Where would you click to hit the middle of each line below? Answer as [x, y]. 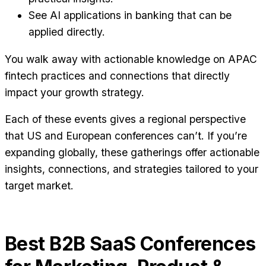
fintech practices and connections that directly [117, 75]
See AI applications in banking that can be [130, 15]
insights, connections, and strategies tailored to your [132, 169]
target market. [39, 186]
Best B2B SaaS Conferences [130, 244]
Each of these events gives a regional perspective [125, 119]
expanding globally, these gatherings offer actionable [132, 153]
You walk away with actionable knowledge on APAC [131, 59]
